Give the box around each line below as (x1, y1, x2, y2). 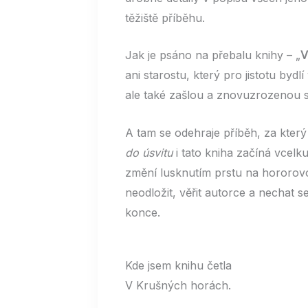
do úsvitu (125, 145, 176, 159)
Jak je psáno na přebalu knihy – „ (125, 48, 300, 63)
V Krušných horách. (125, 278, 231, 292)
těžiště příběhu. (125, 10, 205, 25)
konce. (125, 205, 160, 219)
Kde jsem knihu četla (125, 258, 232, 272)
